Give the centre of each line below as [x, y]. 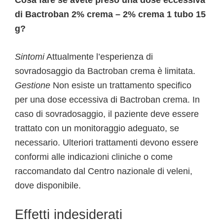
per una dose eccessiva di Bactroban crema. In [107, 100]
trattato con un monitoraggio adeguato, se [97, 128]
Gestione [33, 85]
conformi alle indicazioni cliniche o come [94, 157]
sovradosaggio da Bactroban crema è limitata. [105, 71]
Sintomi [30, 57]
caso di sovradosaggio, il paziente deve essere [107, 114]
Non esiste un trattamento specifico [121, 85]
